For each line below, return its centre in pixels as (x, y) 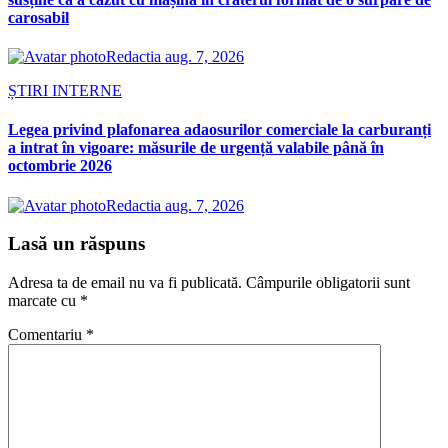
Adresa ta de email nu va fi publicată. (125, 282)
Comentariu (47, 334)
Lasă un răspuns (76, 244)
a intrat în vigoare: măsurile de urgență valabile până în (196, 148)
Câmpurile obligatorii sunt (328, 282)
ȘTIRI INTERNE (65, 90)
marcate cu (44, 300)
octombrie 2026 (60, 166)
